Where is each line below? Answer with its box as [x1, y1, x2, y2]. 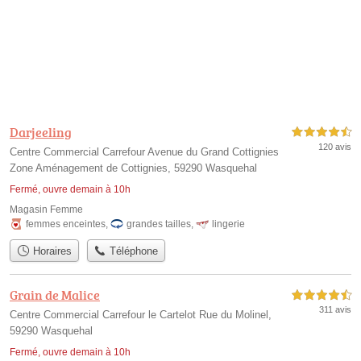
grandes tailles [127, 218, 191, 230]
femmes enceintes [26, 218, 106, 230]
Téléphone [106, 244, 159, 257]
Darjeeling [10, 122, 72, 141]
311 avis [319, 304, 351, 314]
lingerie [212, 218, 245, 230]
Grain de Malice [10, 285, 100, 304]
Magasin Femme [10, 203, 83, 215]
